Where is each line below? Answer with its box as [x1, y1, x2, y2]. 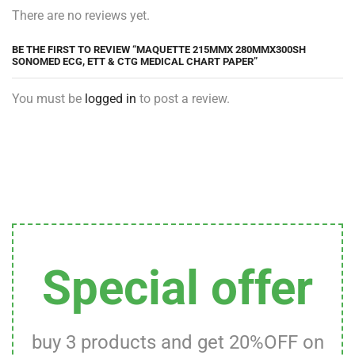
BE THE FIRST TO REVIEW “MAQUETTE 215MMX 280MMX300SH [12, 44, 306, 55]
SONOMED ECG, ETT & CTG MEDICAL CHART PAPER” [12, 55, 258, 67]
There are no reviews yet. [12, 8, 150, 24]
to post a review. [136, 91, 230, 106]
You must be [12, 91, 85, 106]
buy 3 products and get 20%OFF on [31, 330, 324, 353]
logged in [85, 91, 136, 106]
